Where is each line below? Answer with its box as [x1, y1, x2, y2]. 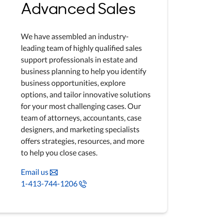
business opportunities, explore [21, 78, 126, 87]
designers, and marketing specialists [21, 124, 140, 134]
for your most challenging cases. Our [21, 101, 141, 110]
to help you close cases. [21, 148, 98, 157]
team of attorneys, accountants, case [21, 113, 142, 122]
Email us [21, 167, 49, 176]
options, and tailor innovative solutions [21, 90, 151, 99]
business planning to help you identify [21, 66, 147, 76]
